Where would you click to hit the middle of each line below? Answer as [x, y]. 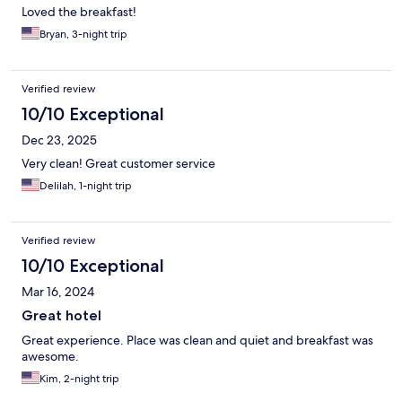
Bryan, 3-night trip [83, 35]
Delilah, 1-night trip [86, 186]
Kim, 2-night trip [79, 379]
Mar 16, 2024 [58, 292]
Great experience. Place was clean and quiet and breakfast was [197, 341]
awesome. [50, 357]
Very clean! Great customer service [118, 164]
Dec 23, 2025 [59, 140]
